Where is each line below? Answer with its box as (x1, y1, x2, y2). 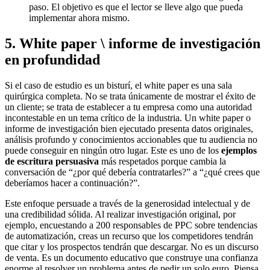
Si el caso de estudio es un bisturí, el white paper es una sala (5, 80, 232, 90)
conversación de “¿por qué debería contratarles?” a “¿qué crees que (5, 166, 260, 177)
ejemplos (221, 145, 257, 155)
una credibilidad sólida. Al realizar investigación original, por (5, 209, 236, 219)
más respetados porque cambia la (99, 155, 226, 166)
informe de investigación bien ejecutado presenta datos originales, (5, 123, 253, 134)
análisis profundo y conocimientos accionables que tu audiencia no (5, 134, 257, 145)
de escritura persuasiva (5, 155, 99, 166)
